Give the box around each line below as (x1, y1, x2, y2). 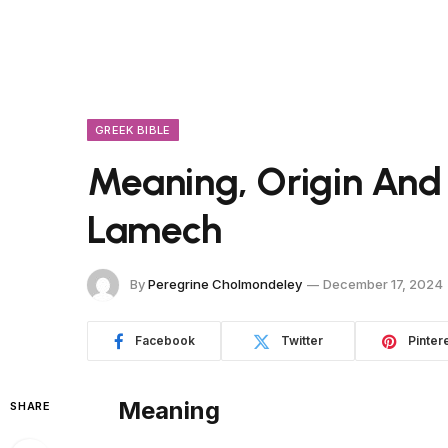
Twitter (281, 333, 323, 348)
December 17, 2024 (323, 275, 443, 292)
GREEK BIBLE (95, 123, 171, 137)
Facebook (134, 333, 195, 348)
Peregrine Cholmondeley (148, 275, 302, 292)
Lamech (87, 206, 222, 253)
